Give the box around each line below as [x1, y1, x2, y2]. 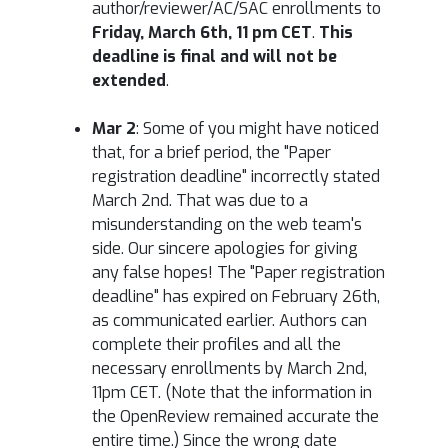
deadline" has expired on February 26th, [92, 285, 380, 307]
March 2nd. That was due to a [92, 189, 308, 211]
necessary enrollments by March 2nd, [92, 357, 367, 379]
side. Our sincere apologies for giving [92, 237, 358, 259]
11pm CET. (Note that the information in [92, 381, 372, 403]
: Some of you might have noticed [136, 117, 379, 139]
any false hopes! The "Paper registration [92, 261, 385, 283]
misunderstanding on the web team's [92, 213, 362, 235]
